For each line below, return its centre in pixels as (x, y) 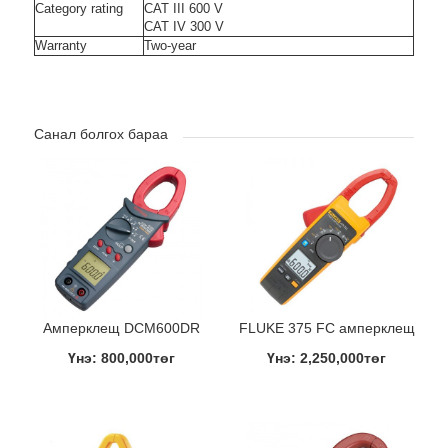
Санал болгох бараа (100, 133)
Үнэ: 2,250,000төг (327, 357)
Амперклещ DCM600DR (121, 327)
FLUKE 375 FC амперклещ (326, 327)
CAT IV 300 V (183, 26)
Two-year (169, 45)
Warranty (60, 45)
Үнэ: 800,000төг (121, 357)
